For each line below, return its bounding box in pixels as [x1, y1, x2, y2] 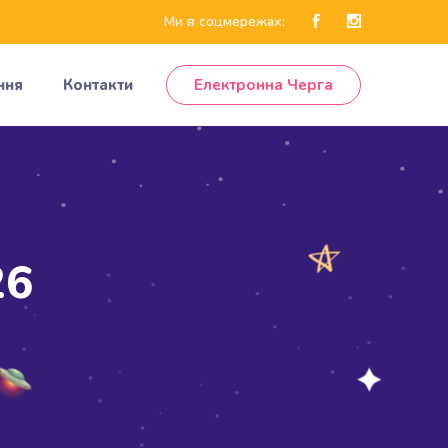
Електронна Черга [194, 75, 333, 95]
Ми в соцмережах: [164, 12, 285, 31]
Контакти [63, 75, 133, 95]
